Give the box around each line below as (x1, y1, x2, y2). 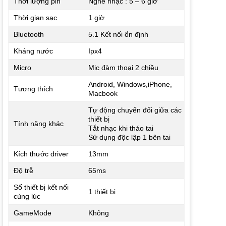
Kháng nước (13, 47, 53, 55)
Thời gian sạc (13, 14, 57, 22)
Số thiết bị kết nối (13, 183, 69, 192)
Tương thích (13, 85, 53, 93)
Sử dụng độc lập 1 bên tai (88, 133, 171, 142)
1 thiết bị (88, 188, 116, 196)
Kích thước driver (13, 150, 69, 158)
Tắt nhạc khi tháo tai (88, 124, 153, 133)
